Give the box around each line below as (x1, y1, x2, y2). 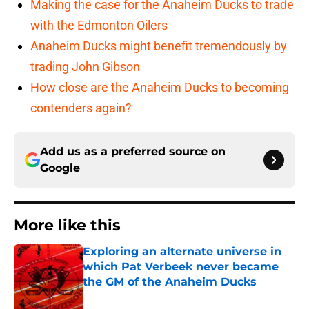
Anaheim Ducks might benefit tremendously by (30, 39, 287, 54)
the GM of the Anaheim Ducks (83, 275, 257, 289)
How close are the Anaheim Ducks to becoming (30, 80, 289, 95)
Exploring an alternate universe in (83, 245, 281, 259)
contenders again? (30, 101, 132, 116)
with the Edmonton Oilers (30, 18, 168, 33)
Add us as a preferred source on (40, 145, 226, 159)
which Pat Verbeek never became (83, 260, 279, 274)
